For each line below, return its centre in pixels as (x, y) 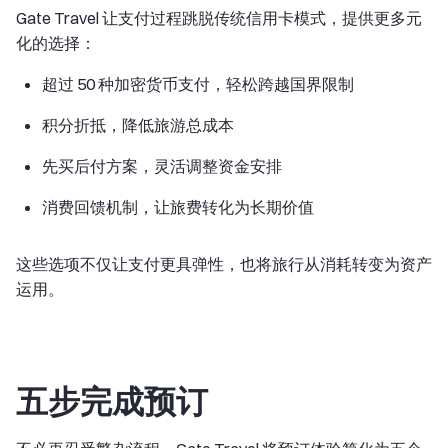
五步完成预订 (112, 401)
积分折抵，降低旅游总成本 (138, 125)
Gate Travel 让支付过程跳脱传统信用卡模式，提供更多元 (219, 18)
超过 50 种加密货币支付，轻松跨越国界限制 (198, 84)
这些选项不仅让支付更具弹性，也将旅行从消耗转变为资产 (224, 264)
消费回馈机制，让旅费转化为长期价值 (178, 207)
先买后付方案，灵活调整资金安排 (162, 166)
